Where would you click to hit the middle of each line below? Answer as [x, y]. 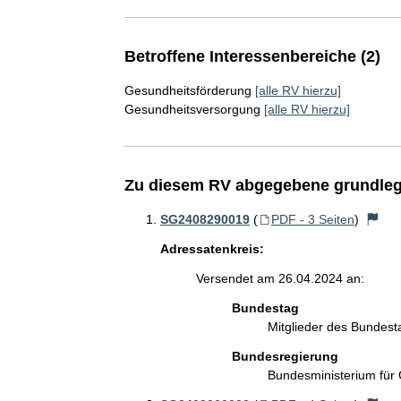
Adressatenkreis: [212, 249]
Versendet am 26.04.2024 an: [280, 278]
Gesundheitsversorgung [192, 109]
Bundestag [265, 308]
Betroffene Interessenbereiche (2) [252, 56]
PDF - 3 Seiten [312, 219]
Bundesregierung [285, 356]
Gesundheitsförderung [188, 90]
